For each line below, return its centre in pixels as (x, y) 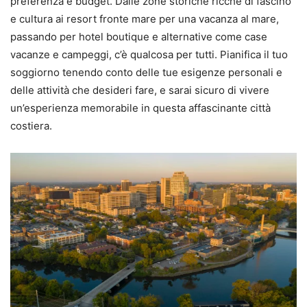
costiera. (31, 126)
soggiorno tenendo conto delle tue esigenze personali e (146, 73)
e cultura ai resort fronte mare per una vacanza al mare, (145, 19)
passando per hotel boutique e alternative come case (139, 37)
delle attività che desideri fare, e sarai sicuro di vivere (140, 90)
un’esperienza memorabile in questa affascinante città (140, 108)
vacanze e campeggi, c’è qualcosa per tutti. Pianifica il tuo (149, 55)
